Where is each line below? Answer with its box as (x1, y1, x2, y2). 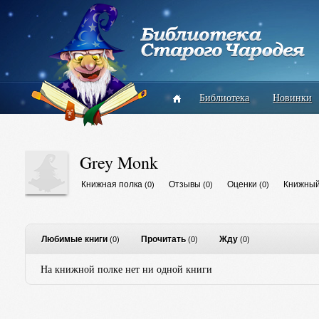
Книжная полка (80, 179, 142, 189)
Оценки (226, 179, 257, 189)
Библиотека (199, 90, 250, 104)
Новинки (273, 90, 313, 104)
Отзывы (168, 179, 201, 189)
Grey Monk (79, 151, 158, 174)
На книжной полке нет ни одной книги (40, 262, 212, 276)
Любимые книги (41, 234, 108, 244)
